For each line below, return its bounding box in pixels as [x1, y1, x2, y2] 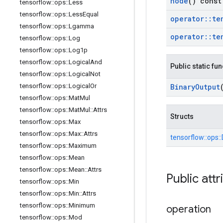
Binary [170, 82, 195, 92]
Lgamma [69, 22, 94, 30]
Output [195, 82, 220, 92]
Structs [170, 112, 194, 120]
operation [166, 203, 211, 216]
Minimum [69, 202, 95, 209]
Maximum [69, 142, 97, 149]
